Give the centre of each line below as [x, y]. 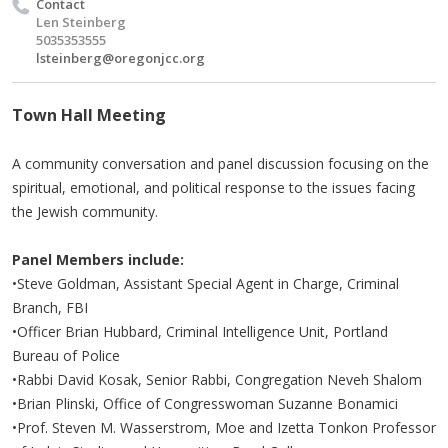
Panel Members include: [98, 259]
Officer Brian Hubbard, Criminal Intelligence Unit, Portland [202, 331]
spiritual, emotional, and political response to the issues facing [213, 187]
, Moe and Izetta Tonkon [287, 427]
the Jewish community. [85, 211]
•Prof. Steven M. [66, 427]
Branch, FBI [50, 307]
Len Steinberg [81, 22]
